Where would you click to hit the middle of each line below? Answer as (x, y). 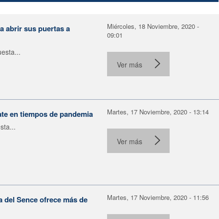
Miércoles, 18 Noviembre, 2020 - (153, 26)
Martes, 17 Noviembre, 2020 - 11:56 (158, 197)
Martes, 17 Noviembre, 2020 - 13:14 (158, 111)
